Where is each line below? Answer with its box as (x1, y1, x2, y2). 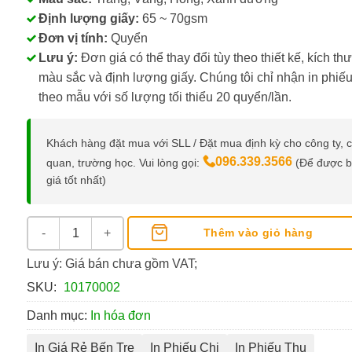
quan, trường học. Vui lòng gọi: (46, 156, 203, 169)
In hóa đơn (90, 308, 151, 322)
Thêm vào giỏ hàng (203, 225, 313, 239)
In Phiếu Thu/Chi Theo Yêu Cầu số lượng (27, 218, 248, 232)
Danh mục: (27, 308, 90, 322)
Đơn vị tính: (38, 31, 108, 45)
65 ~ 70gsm (139, 11, 207, 25)
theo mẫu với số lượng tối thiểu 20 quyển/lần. (38, 90, 291, 104)
